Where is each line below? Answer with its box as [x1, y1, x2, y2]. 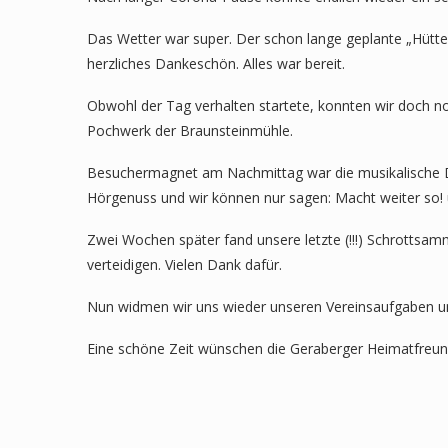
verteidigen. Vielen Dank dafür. [87, 254, 282, 274]
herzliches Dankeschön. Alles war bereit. [87, 53, 345, 73]
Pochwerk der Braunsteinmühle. [87, 120, 293, 140]
